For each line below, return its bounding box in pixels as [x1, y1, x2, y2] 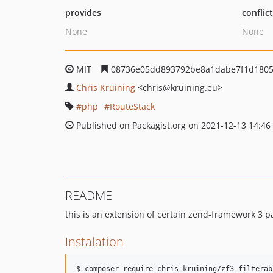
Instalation [65, 233, 124, 250]
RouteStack [110, 101, 155, 112]
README [65, 187, 112, 204]
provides [65, 7, 101, 18]
